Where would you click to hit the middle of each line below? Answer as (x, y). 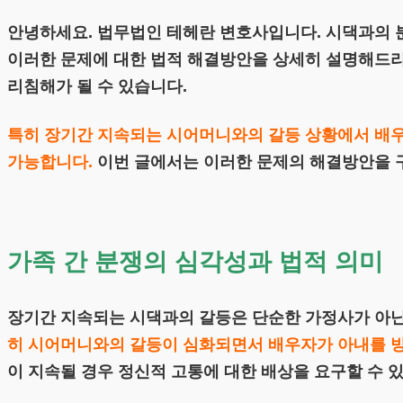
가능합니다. (50, 162)
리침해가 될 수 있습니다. (97, 87)
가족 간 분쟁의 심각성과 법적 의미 (195, 261)
